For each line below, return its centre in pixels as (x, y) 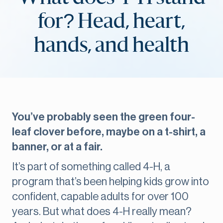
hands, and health (111, 46)
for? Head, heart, (111, 22)
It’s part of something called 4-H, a (91, 167)
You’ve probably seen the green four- (104, 117)
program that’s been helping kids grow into (111, 182)
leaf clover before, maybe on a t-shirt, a (109, 132)
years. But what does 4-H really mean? (102, 212)
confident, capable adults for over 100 (100, 197)
